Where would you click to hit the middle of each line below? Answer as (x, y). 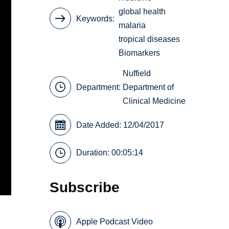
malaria (132, 26)
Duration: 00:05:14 (110, 153)
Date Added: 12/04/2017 (120, 125)
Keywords (95, 18)
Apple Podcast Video (115, 222)
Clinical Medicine (154, 101)
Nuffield (137, 73)
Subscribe (85, 187)
